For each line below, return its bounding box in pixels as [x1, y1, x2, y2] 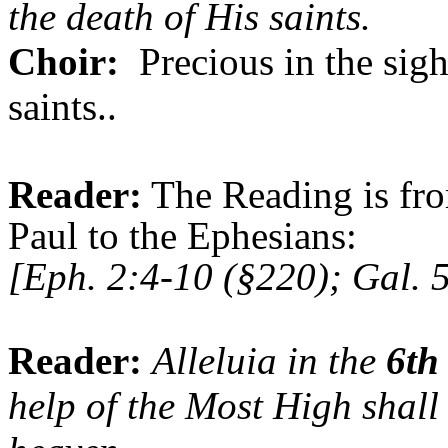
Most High [185, 384, 352, 428]
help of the [8, 384, 185, 428]
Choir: [8, 40, 119, 84]
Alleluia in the [152, 339, 386, 383]
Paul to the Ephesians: [8, 214, 357, 258]
